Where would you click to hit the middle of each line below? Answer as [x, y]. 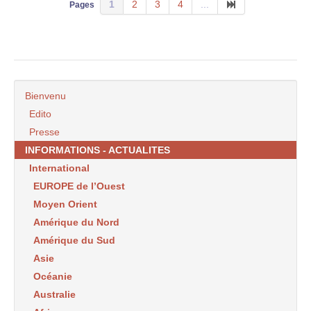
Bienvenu [45, 96]
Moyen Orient [65, 204]
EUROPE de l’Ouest [79, 186]
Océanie [53, 276]
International [59, 168]
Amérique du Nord [76, 222]
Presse [44, 132]
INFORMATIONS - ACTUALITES [98, 150]
